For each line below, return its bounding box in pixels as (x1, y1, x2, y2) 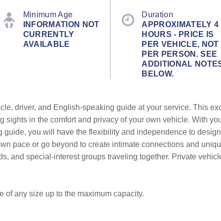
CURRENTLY (23, 30, 74, 38)
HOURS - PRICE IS (142, 30, 214, 38)
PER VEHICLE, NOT (142, 39, 219, 48)
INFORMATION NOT (23, 20, 100, 29)
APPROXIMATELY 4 (142, 20, 219, 29)
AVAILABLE (23, 39, 70, 48)
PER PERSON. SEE (142, 49, 218, 58)
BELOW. (142, 69, 174, 78)
